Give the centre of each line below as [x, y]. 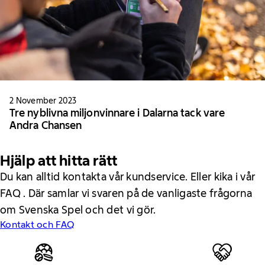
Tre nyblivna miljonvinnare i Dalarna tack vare [117, 113]
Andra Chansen [46, 126]
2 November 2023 [43, 101]
